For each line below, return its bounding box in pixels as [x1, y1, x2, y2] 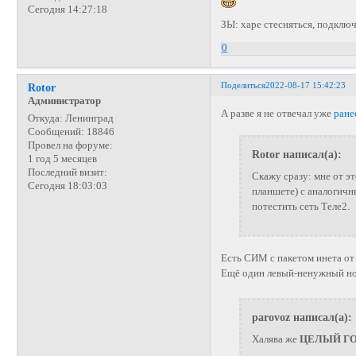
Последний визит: [27, 166, 107, 178]
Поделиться [221, 80, 266, 91]
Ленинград [62, 112, 114, 124]
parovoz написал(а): [251, 310, 352, 323]
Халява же [251, 333, 300, 345]
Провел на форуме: [27, 139, 113, 151]
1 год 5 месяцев [27, 153, 97, 164]
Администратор [27, 95, 101, 106]
